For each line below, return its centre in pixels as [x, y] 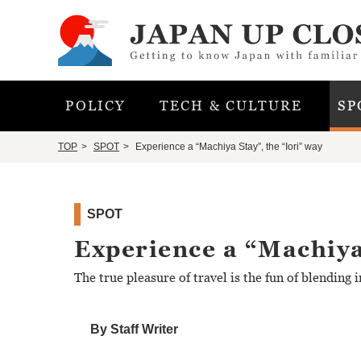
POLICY [95, 106]
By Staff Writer [134, 329]
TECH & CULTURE [231, 106]
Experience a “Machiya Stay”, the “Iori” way [228, 147]
